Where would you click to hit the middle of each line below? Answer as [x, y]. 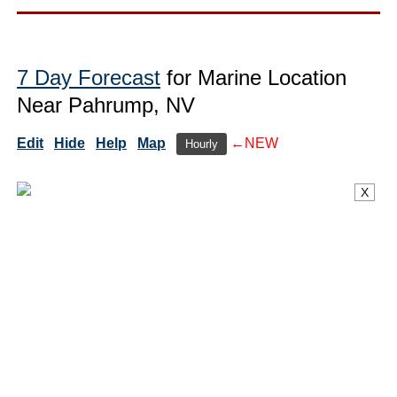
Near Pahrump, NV [106, 105]
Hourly [202, 144]
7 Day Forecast [89, 77]
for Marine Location [253, 77]
